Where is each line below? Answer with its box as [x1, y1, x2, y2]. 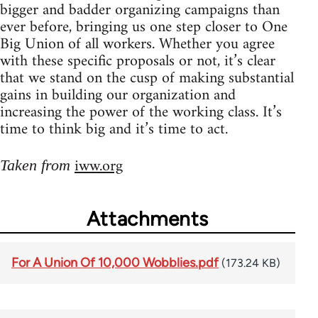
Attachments [86, 207, 209, 231]
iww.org [75, 153, 123, 181]
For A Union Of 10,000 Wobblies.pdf [11, 255, 219, 271]
